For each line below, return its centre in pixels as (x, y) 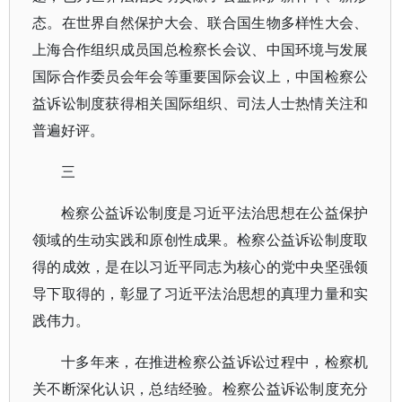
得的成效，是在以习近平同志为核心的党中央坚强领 (201, 267)
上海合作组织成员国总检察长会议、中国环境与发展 (201, 49)
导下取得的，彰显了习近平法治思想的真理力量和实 (201, 293)
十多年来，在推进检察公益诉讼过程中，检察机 (215, 362)
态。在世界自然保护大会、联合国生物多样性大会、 (201, 22)
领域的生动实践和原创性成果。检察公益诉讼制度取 (201, 240)
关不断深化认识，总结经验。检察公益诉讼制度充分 (201, 389)
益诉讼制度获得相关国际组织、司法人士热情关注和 (201, 103)
